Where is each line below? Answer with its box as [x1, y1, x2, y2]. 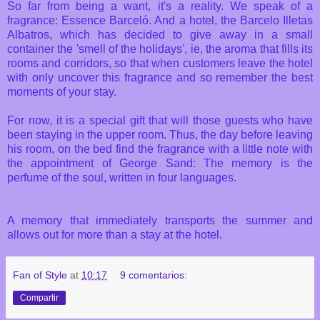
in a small [254, 29, 313, 41]
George [119, 157, 158, 170]
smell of [78, 43, 121, 56]
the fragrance [138, 143, 205, 156]
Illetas [283, 14, 313, 27]
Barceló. [109, 14, 152, 27]
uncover [57, 71, 99, 84]
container [7, 43, 54, 56]
